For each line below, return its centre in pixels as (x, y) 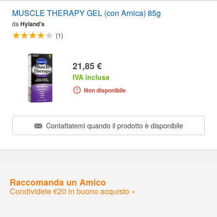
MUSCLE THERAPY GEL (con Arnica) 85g (86, 13)
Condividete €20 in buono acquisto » (73, 191)
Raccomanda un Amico (58, 182)
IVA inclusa (91, 77)
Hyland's (32, 24)
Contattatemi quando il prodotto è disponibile (113, 125)
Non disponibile (105, 90)
